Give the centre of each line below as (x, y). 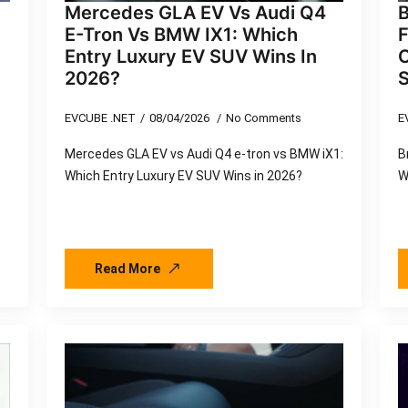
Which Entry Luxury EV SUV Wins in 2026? (183, 176)
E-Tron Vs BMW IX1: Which (181, 35)
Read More (127, 269)
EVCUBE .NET (100, 118)
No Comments (263, 118)
